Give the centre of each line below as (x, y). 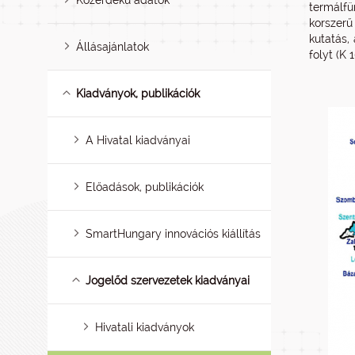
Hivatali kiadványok (145, 327)
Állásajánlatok (113, 47)
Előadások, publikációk (145, 187)
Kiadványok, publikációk (138, 94)
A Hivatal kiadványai (138, 140)
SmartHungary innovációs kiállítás (174, 234)
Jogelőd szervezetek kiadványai (168, 281)
